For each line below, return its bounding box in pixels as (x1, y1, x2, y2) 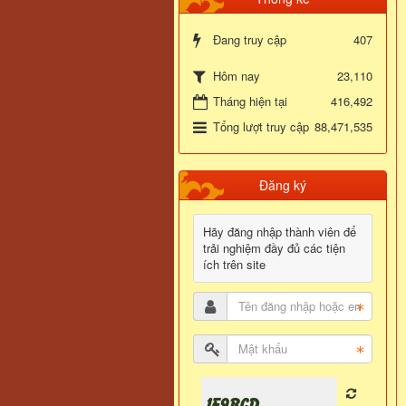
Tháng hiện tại (213, 92, 287, 110)
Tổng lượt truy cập (213, 117, 309, 135)
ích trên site (203, 255, 266, 273)
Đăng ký (259, 175, 306, 194)
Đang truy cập (213, 30, 286, 48)
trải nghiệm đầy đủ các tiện (203, 238, 345, 256)
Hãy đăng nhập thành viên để (203, 222, 356, 240)
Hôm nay (213, 66, 260, 84)
